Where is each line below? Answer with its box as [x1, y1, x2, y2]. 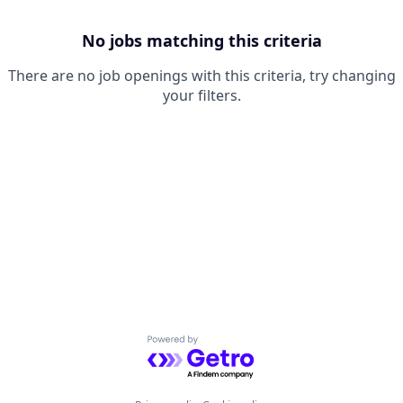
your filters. [162, 85, 241, 105]
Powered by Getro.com [147, 335, 304, 355]
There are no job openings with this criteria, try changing [7, 66, 396, 85]
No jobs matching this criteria [81, 30, 322, 51]
